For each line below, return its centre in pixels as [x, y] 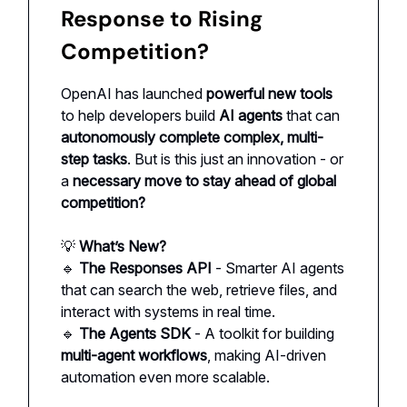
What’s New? [123, 246]
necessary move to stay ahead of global [204, 180]
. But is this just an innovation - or [235, 159]
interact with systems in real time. [168, 311]
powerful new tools [269, 93]
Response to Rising [162, 18]
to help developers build [140, 115]
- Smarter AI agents [278, 268]
